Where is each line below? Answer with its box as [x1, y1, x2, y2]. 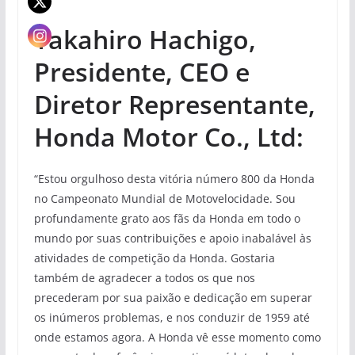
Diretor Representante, [33, 86, 315, 121]
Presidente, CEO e [33, 54, 250, 89]
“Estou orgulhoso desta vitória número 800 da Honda [33, 170, 315, 186]
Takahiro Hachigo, [33, 21, 256, 56]
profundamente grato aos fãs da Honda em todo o [33, 210, 300, 226]
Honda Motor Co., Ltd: [33, 119, 303, 154]
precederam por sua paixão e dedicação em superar [33, 289, 312, 305]
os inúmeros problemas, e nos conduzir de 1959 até [33, 309, 310, 325]
